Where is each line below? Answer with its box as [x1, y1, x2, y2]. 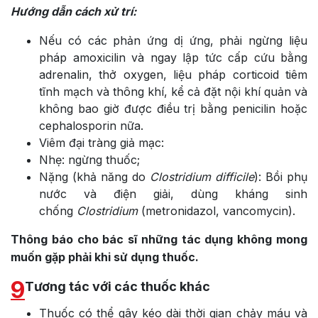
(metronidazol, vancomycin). [138, 203, 295, 218]
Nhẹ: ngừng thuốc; [39, 152, 140, 167]
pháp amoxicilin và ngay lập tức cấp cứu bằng [39, 50, 307, 65]
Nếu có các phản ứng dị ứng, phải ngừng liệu [39, 33, 307, 48]
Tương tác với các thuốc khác [25, 278, 210, 294]
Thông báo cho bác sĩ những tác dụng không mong [11, 231, 307, 246]
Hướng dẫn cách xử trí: [11, 4, 136, 18]
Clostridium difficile [150, 169, 254, 184]
